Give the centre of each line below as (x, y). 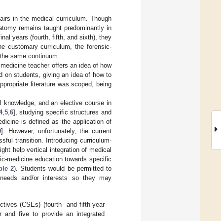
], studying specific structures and (62, 112)
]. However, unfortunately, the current (56, 131)
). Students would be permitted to (62, 168)
